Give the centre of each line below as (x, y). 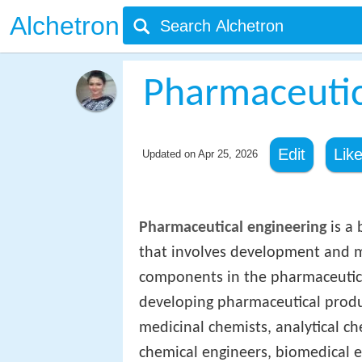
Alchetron (65, 26)
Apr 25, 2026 (227, 154)
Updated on (170, 154)
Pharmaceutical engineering (233, 228)
